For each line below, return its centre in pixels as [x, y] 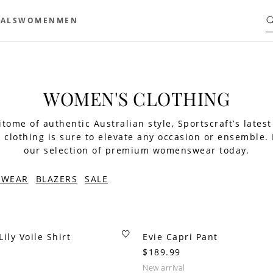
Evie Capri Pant [180, 237]
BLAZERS [56, 179]
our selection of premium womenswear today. [136, 150]
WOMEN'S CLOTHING [136, 99]
